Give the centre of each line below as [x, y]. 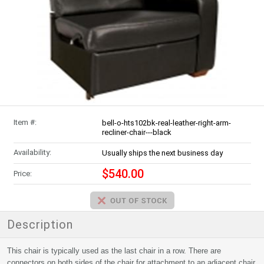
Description [40, 225]
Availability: [32, 152]
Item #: [25, 122]
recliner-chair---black [136, 132]
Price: [22, 174]
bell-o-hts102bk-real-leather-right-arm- [166, 123]
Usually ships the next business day [162, 153]
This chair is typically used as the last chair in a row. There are [114, 251]
